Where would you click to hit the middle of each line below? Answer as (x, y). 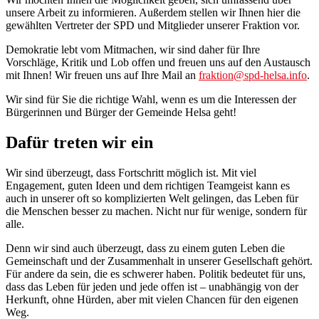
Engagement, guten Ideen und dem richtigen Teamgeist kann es (148, 185)
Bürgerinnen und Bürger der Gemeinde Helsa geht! (121, 113)
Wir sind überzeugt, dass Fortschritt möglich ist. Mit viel (131, 173)
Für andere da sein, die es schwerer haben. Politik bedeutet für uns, (156, 274)
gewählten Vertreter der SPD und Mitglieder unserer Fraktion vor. (153, 26)
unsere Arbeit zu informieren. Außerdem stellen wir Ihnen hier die (153, 13)
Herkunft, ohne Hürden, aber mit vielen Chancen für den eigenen (152, 299)
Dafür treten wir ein (79, 143)
